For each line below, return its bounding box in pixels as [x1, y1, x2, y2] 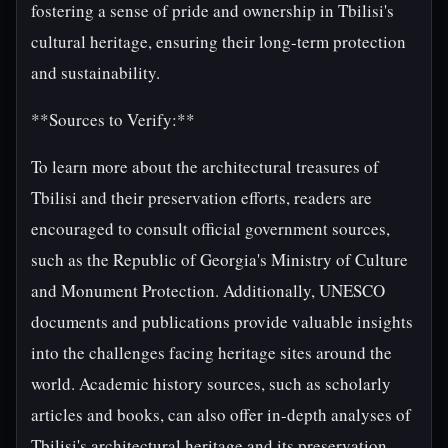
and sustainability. [31, 61, 160, 84]
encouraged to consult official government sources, [31, 217, 390, 240]
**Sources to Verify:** [31, 108, 195, 131]
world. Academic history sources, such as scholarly [31, 372, 391, 395]
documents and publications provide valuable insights [31, 310, 413, 333]
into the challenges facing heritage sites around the [31, 341, 392, 364]
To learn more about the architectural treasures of [31, 155, 379, 178]
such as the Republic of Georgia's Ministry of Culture [31, 248, 408, 271]
